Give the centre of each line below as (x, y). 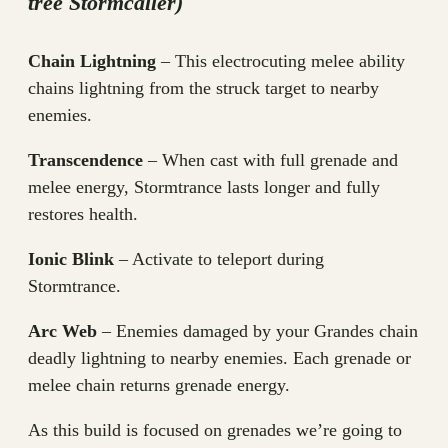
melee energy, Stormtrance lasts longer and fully (204, 186)
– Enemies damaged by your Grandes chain (257, 330)
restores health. (83, 213)
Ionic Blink (71, 258)
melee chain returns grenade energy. (159, 384)
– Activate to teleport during (219, 258)
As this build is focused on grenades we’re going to (215, 429)
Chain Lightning (92, 60)
